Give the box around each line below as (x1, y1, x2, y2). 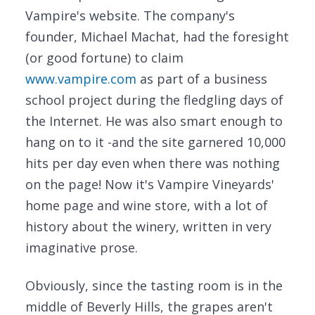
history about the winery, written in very (25, 218, 271, 235)
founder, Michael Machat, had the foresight (25, 28, 289, 45)
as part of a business (136, 70, 267, 87)
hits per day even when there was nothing (25, 155, 280, 172)
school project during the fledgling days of (25, 91, 283, 108)
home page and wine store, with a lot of (25, 197, 268, 214)
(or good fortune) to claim (25, 49, 184, 66)
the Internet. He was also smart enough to (25, 112, 283, 129)
